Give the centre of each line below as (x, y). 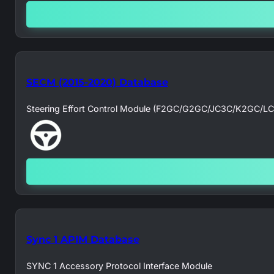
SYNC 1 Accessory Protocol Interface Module (119, 265)
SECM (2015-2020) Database (97, 82)
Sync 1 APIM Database (83, 239)
